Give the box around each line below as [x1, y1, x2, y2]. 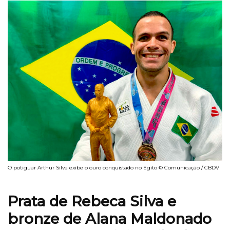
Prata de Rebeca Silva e [8, 193, 176, 210]
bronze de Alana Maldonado [8, 210, 212, 228]
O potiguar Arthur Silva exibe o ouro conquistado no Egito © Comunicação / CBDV [8, 164, 219, 171]
